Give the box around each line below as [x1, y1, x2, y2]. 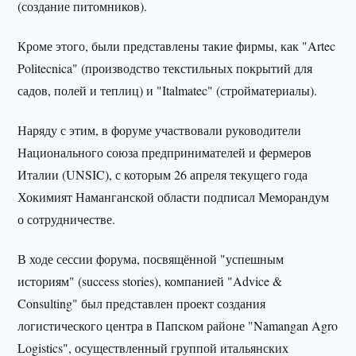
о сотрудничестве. [17, 211, 116, 227]
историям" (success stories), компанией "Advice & [17, 273, 283, 289]
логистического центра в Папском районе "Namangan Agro [17, 317, 339, 334]
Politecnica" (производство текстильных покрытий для [17, 60, 313, 76]
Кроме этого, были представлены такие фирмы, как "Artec [17, 37, 336, 54]
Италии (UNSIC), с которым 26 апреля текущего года [17, 166, 308, 183]
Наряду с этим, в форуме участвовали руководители [17, 122, 302, 138]
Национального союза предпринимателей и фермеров [17, 144, 312, 161]
